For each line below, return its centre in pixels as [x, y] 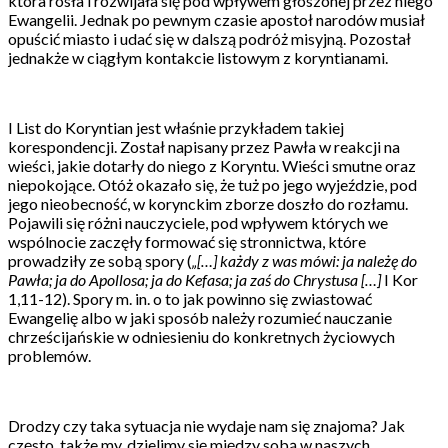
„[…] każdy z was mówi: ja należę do [304, 260]
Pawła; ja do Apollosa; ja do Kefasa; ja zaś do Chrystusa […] [194, 279]
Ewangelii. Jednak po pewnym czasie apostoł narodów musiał [216, 19]
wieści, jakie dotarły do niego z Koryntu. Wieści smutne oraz [212, 165]
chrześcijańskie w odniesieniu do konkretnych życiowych [201, 336]
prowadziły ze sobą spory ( [100, 260]
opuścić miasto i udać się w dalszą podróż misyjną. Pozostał [209, 38]
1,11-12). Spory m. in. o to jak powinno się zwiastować [190, 298]
